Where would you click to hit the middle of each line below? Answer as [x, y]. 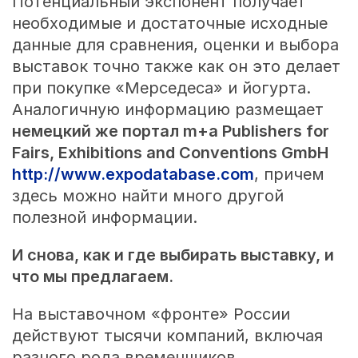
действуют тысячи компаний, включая [167, 335]
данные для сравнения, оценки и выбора [175, 44]
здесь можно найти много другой [147, 195]
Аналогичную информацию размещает [167, 109]
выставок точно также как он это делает [176, 66]
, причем [289, 174]
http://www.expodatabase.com [133, 174]
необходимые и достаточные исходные [169, 23]
